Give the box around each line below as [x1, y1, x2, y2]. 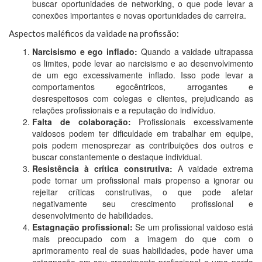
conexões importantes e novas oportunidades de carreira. [32, 9, 246, 22]
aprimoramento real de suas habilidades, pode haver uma [32, 244, 253, 257]
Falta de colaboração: [32, 116, 131, 128]
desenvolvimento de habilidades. [32, 209, 153, 222]
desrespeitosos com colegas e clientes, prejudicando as [32, 92, 253, 105]
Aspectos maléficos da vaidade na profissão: [9, 28, 179, 39]
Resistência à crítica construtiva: [32, 163, 173, 175]
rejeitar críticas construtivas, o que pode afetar [32, 186, 253, 198]
